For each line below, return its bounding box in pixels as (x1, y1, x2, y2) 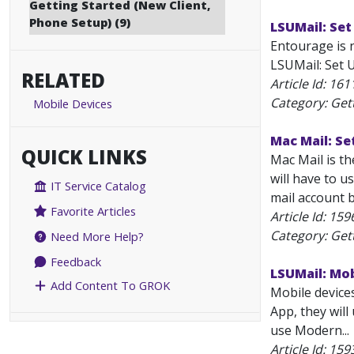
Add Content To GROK (47, 277, 171, 294)
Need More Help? (47, 228, 145, 245)
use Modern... (270, 322, 349, 339)
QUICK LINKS (21, 144, 147, 170)
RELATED (21, 67, 105, 93)
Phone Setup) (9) (29, 14, 130, 30)
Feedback (47, 254, 102, 270)
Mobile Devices (33, 96, 112, 111)
